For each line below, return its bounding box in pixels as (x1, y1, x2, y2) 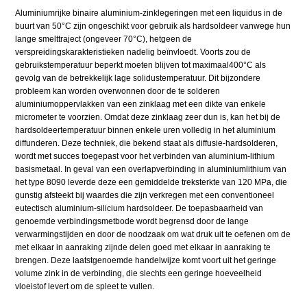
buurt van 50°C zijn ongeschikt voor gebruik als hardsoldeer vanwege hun (15, 21, 291, 32)
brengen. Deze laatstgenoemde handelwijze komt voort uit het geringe (15, 256, 277, 266)
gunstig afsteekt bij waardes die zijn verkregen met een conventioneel (15, 191, 275, 201)
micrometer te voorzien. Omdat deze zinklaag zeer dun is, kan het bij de (15, 112, 281, 123)
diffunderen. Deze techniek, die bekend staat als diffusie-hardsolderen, (15, 138, 278, 149)
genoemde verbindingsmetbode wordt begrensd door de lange (15, 217, 249, 227)
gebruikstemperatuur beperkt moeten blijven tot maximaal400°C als (15, 60, 267, 71)
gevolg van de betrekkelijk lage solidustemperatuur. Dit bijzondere (15, 73, 261, 84)
